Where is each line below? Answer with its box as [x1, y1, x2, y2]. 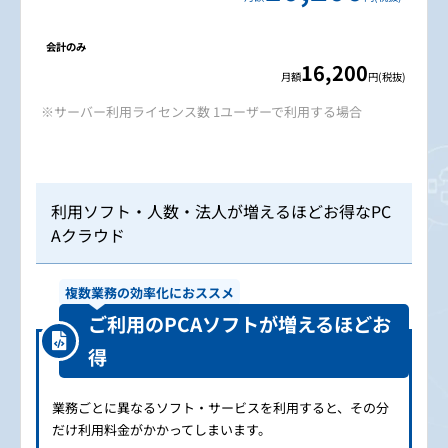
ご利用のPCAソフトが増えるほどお [87, 309, 391, 338]
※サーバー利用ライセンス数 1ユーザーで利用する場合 [41, 101, 362, 121]
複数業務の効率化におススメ [65, 282, 234, 302]
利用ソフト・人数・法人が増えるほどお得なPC [51, 198, 391, 223]
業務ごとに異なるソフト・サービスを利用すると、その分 [52, 397, 389, 417]
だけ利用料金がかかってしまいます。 [52, 419, 271, 439]
